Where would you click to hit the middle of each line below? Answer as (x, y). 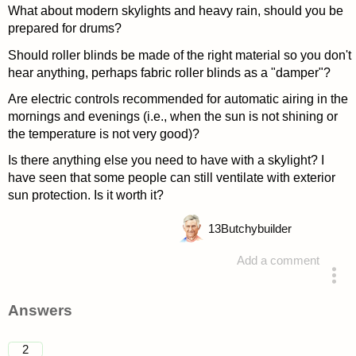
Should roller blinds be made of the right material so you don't (179, 55)
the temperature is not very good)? (103, 133)
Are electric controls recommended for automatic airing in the (178, 99)
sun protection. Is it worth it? (85, 195)
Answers (40, 311)
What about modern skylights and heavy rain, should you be (175, 11)
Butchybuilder (256, 229)
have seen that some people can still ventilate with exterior (171, 177)
